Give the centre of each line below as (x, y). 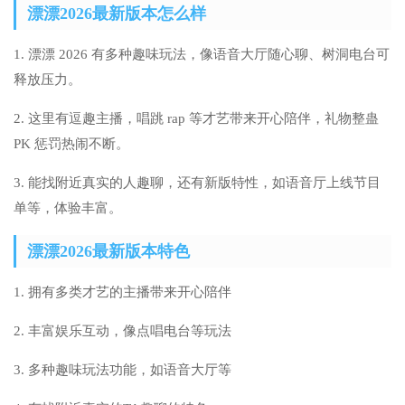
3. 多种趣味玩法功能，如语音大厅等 (122, 370)
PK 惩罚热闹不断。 (71, 144)
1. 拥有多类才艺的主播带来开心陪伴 (122, 292)
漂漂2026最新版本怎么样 (117, 14)
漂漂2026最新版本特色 (108, 252)
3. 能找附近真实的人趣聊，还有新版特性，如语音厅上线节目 (197, 183)
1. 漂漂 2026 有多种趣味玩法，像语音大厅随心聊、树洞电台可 (202, 55)
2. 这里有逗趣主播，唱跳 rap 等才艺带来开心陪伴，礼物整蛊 (196, 119)
